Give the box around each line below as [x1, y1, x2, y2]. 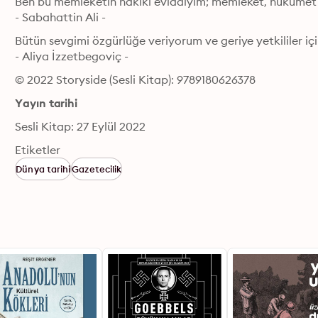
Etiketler [15, 143, 61, 157]
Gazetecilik [72, 163, 122, 175]
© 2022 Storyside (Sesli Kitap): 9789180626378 [15, 72, 256, 87]
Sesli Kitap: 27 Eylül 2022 [15, 119, 146, 133]
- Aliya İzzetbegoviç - [15, 49, 128, 63]
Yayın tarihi [15, 96, 77, 110]
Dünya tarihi [16, 163, 71, 175]
